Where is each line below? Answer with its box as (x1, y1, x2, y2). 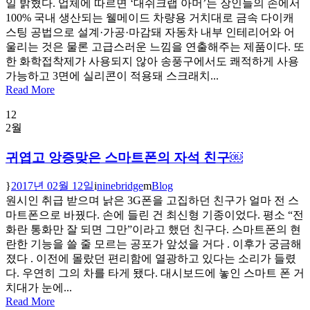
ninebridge (97, 180, 143, 192)
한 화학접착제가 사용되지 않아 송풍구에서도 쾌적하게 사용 (6, 55, 299, 67)
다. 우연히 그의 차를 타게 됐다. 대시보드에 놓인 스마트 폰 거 (6, 267, 304, 280)
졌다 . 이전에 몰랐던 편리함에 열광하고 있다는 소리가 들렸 (6, 253, 296, 265)
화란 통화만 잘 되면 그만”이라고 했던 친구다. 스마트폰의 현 (6, 224, 301, 236)
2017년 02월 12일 (11, 180, 94, 192)
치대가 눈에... (6, 282, 72, 294)
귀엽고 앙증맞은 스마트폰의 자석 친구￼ (6, 149, 243, 165)
